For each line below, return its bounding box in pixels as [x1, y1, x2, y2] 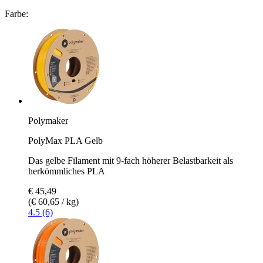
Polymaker [28, 115, 68, 126]
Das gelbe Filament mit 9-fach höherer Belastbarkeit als [28, 155, 233, 166]
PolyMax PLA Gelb [28, 135, 103, 146]
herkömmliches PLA [28, 166, 105, 176]
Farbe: [5, 8, 28, 19]
